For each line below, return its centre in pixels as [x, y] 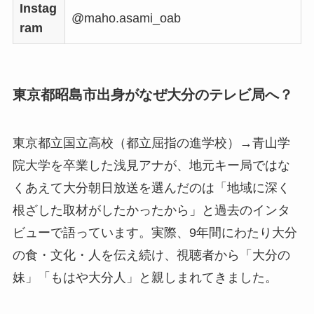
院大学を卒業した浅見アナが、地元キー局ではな [151, 166]
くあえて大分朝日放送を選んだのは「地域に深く [151, 188]
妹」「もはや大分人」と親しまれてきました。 [145, 278]
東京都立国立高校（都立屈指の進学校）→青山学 [151, 143]
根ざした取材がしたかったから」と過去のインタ [151, 211]
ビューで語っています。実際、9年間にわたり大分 [155, 233]
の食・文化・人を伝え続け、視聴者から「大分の [151, 255]
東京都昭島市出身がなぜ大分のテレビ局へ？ [152, 94]
